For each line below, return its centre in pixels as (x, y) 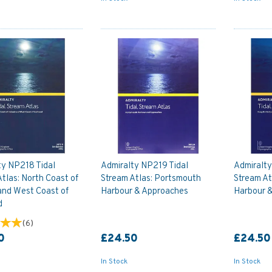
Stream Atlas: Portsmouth (151, 178)
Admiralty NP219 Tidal (144, 166)
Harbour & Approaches (144, 191)
